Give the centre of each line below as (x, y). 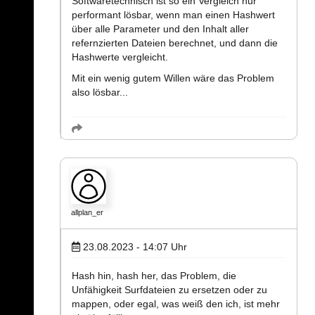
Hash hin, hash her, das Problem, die (154, 276)
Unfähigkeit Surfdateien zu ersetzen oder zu (169, 290)
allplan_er (87, 213)
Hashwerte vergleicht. (120, 57)
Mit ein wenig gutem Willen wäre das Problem (173, 78)
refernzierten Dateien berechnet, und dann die (175, 43)
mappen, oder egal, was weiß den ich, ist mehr (176, 304)
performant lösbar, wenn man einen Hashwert (173, 15)
